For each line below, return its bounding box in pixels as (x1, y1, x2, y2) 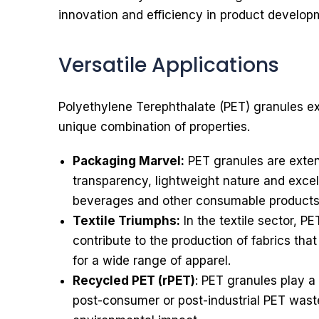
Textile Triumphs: (73, 214, 180, 228)
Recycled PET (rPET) (73, 273, 195, 288)
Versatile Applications (58, 51, 279, 79)
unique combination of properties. (58, 120, 250, 134)
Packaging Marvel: (73, 154, 184, 168)
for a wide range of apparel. (73, 253, 231, 268)
